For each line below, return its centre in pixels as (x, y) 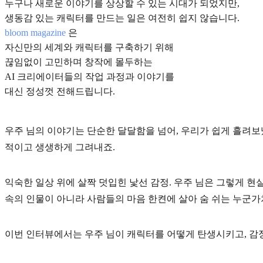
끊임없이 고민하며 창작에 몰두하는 (79, 62)
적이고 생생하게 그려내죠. (60, 147)
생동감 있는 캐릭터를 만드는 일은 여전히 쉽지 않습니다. (122, 18)
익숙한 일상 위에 (40, 182)
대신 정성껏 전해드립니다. (60, 91)
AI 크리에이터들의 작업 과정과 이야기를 (90, 76)
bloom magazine (35, 32)
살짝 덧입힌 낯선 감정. (124, 182)
